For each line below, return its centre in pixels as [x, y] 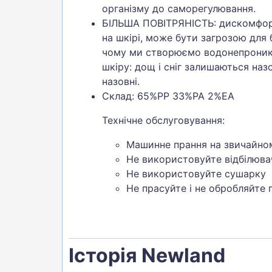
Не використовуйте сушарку [196, 173]
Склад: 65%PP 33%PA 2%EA [168, 96]
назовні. [121, 81]
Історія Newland [147, 255]
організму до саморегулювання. [179, 8]
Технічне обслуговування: [163, 120]
